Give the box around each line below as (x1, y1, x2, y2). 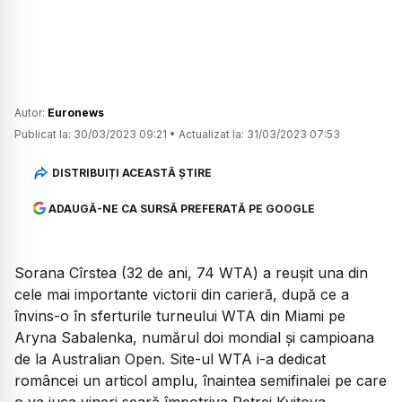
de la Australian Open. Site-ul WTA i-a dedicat (14, 349, 326, 368)
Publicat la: (14, 127, 71, 141)
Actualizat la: (179, 127, 244, 141)
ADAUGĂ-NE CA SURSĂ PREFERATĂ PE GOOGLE (48, 201, 315, 215)
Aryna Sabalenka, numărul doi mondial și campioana (14, 328, 374, 346)
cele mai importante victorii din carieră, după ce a (14, 284, 349, 303)
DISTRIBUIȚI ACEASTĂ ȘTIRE (51, 166, 212, 180)
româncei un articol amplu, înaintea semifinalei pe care (14, 371, 387, 389)
